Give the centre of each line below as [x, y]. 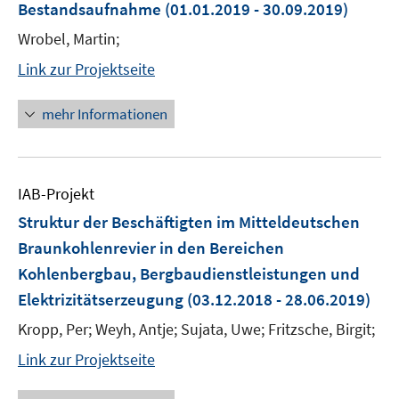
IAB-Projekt [56, 194]
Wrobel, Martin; [69, 39]
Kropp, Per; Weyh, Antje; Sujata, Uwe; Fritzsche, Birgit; [196, 329]
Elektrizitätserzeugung [102, 299]
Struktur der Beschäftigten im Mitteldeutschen [189, 222]
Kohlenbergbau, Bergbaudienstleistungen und [189, 273]
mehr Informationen [105, 114]
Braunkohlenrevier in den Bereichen [151, 248]
